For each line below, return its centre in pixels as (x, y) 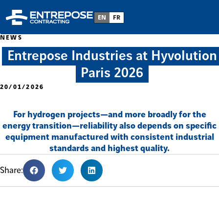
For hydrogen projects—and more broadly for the (109, 115)
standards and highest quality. (109, 148)
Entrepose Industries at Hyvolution (112, 56)
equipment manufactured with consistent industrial (109, 137)
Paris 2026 (112, 73)
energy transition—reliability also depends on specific (109, 126)
